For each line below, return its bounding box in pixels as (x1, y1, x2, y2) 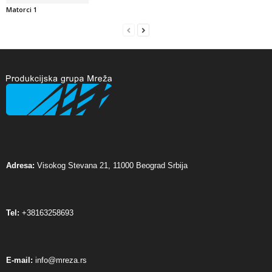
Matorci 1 (6, 4, 37, 14)
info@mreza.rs (35, 255, 87, 265)
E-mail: (6, 255, 33, 265)
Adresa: (6, 160, 35, 170)
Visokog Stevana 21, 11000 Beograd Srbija (35, 160, 188, 170)
